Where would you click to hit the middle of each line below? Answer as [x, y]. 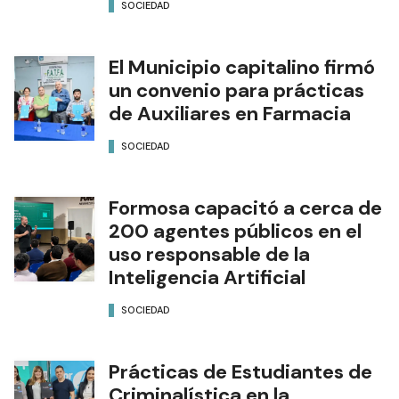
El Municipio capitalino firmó [242, 67]
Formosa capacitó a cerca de [245, 208]
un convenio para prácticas [236, 90]
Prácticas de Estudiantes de [240, 371]
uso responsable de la [209, 254]
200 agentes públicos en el [235, 231]
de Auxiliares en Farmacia [230, 113]
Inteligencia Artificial [207, 277]
